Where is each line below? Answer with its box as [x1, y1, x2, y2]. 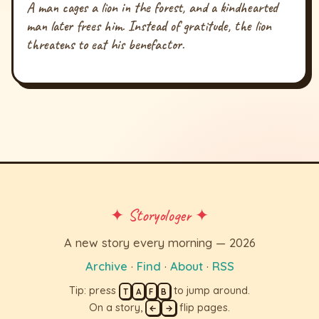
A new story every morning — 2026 [63, 234, 256, 250]
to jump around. [170, 284, 250, 298]
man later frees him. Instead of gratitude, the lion [26, 17, 272, 36]
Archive [85, 258, 127, 274]
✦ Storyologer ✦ [110, 204, 209, 226]
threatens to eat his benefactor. [26, 36, 185, 54]
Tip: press [69, 284, 120, 298]
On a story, [88, 300, 145, 314]
